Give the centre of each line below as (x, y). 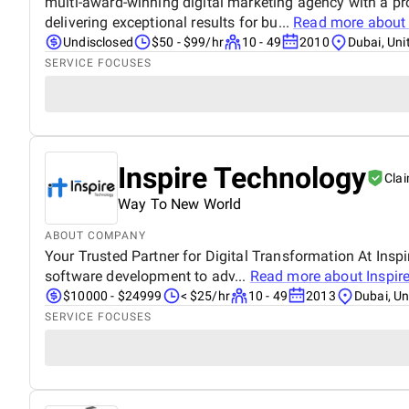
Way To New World (180, 204)
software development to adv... (147, 276)
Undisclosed (98, 42)
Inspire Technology (242, 178)
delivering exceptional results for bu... (169, 22)
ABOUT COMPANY (95, 235)
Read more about (308, 276)
